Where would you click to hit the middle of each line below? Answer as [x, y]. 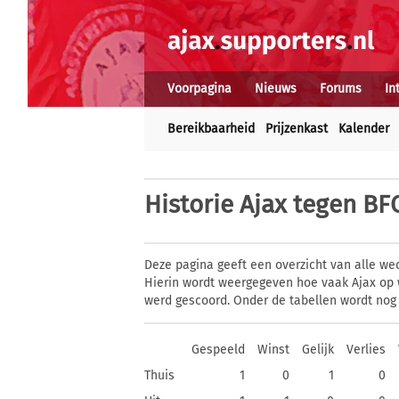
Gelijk [318, 350]
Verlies [366, 350]
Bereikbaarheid [211, 129]
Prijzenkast [297, 129]
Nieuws [276, 89]
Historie [189, 204]
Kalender [364, 129]
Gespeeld [218, 350]
